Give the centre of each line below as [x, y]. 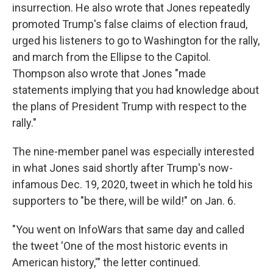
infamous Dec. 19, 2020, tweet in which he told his [133, 184]
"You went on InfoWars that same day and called [128, 229]
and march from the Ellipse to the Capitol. [112, 57]
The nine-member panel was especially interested [133, 151]
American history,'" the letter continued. [106, 262]
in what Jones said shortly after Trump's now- [122, 168]
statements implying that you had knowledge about [136, 90]
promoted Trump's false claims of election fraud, [130, 24]
